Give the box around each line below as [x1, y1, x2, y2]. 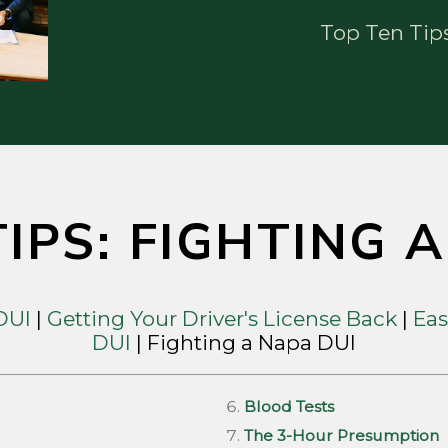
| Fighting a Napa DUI [130, 330, 356, 356]
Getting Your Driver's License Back [46, 306, 397, 332]
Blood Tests [243, 396, 334, 416]
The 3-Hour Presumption [243, 425, 439, 445]
